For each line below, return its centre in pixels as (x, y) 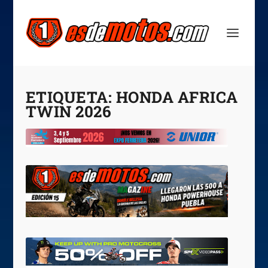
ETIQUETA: (71, 97)
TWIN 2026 (68, 111)
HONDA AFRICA (177, 97)
